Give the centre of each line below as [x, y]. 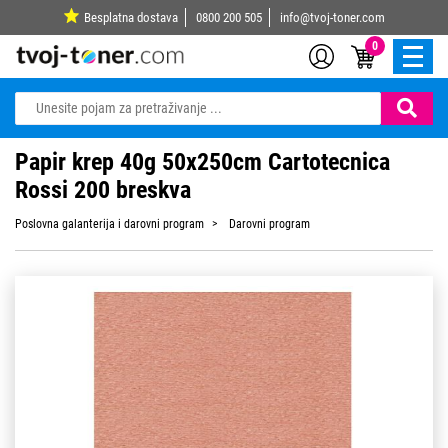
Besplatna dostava [130, 17]
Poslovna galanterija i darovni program [109, 224]
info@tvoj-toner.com [332, 17]
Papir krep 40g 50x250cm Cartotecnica [202, 162]
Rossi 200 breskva [103, 190]
